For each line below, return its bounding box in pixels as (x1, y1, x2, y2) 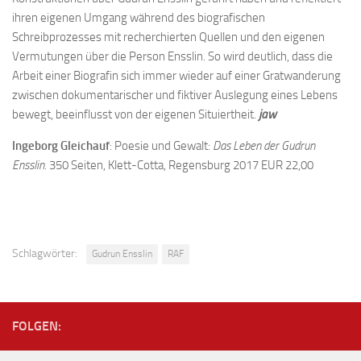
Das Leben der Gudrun (213, 139, 315, 153)
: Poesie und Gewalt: (110, 139, 213, 153)
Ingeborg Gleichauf (12, 139, 110, 153)
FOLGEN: (12, 318, 61, 334)
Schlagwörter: (12, 247, 77, 260)
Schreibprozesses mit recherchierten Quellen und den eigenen (12, 30, 325, 44)
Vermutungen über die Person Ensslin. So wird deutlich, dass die (12, 49, 333, 64)
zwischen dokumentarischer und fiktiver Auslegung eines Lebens (12, 88, 338, 102)
